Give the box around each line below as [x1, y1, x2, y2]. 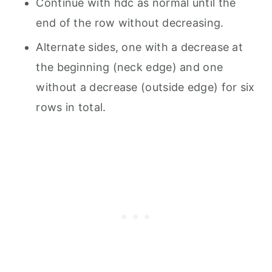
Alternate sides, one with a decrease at [36, 41, 243, 54]
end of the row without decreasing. [36, 16, 224, 30]
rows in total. [36, 101, 106, 114]
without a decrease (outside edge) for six [36, 81, 255, 94]
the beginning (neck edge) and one [36, 61, 223, 74]
